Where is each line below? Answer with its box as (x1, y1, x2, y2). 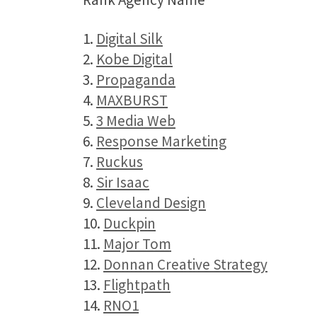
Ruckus (96, 152, 143, 172)
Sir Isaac (96, 173, 149, 192)
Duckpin (103, 214, 156, 234)
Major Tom (103, 234, 171, 254)
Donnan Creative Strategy (103, 255, 267, 275)
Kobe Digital (96, 50, 173, 69)
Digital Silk (96, 29, 163, 49)
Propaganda (96, 70, 175, 90)
